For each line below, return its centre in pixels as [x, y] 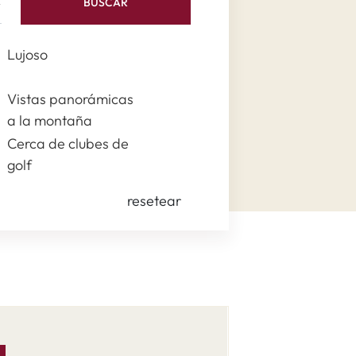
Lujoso [27, 54]
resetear [154, 201]
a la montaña [49, 120]
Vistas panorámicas [70, 99]
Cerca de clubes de [68, 143]
